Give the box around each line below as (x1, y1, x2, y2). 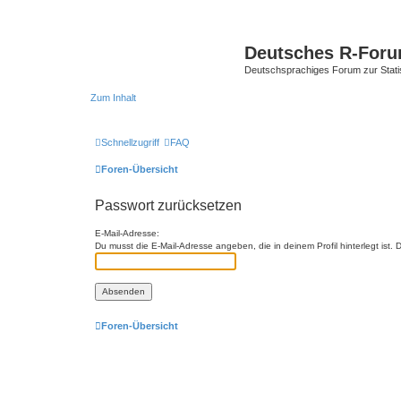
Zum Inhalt (90, 91, 136, 103)
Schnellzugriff (101, 137, 159, 148)
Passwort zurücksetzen (95, 198, 242, 213)
